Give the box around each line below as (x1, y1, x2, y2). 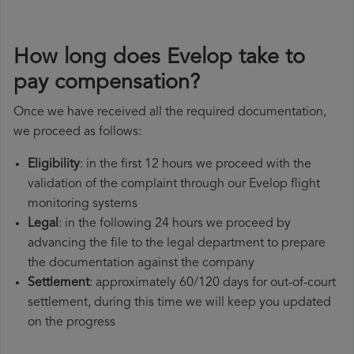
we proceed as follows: (13, 126, 141, 139)
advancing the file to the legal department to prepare (28, 237, 326, 250)
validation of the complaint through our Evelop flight (28, 178, 320, 191)
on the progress (28, 316, 115, 330)
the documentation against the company (28, 257, 254, 270)
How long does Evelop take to (13, 47, 305, 70)
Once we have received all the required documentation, (13, 106, 326, 119)
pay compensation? (13, 73, 200, 95)
